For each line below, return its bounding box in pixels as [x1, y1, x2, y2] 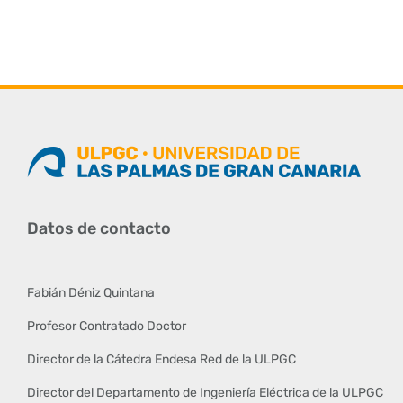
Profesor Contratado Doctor [26, 318, 186, 335]
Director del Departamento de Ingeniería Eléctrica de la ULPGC [26, 385, 383, 401]
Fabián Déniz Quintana [26, 285, 155, 301]
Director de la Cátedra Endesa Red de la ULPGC [26, 352, 296, 368]
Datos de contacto [26, 219, 171, 239]
